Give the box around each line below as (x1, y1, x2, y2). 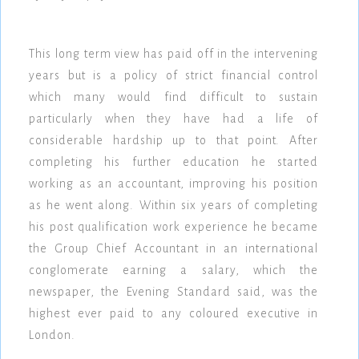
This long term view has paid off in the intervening (29, 47, 318, 61)
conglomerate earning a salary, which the (29, 264, 318, 277)
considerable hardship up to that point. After (29, 134, 318, 147)
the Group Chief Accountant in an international (29, 242, 318, 256)
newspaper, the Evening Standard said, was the (29, 285, 318, 299)
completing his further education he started (29, 155, 318, 169)
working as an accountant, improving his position (29, 177, 318, 191)
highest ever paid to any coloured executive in (29, 307, 318, 321)
